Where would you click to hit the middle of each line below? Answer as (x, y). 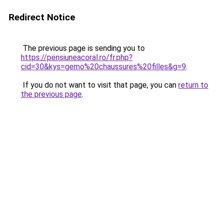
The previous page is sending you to (83, 48)
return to (193, 85)
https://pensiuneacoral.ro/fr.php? (77, 57)
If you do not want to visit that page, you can (100, 85)
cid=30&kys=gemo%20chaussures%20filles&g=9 (103, 67)
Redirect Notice (42, 17)
